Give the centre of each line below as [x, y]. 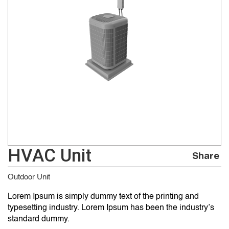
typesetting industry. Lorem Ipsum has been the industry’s [111, 208]
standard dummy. [39, 219]
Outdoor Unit [29, 177]
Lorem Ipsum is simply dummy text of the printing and [103, 197]
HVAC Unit [50, 156]
